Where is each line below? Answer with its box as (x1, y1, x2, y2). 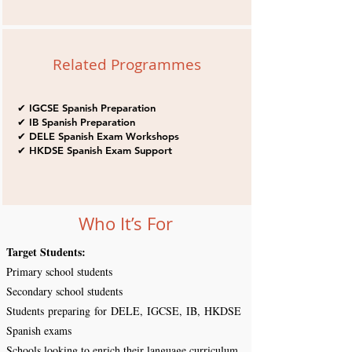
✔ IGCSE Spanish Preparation (16, 101, 156, 114)
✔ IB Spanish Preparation (16, 115, 135, 128)
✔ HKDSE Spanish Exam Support (16, 144, 172, 156)
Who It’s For (79, 212, 173, 235)
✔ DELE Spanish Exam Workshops (16, 130, 179, 142)
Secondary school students (6, 284, 123, 299)
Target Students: (6, 244, 86, 260)
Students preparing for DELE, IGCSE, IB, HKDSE (6, 303, 241, 318)
